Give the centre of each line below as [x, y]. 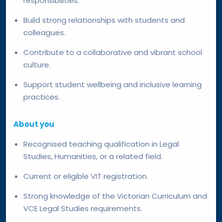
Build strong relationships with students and [104, 20]
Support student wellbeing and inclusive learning [112, 84]
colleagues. [44, 32]
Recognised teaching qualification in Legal [101, 144]
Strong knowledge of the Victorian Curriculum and [115, 196]
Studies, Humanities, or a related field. [93, 156]
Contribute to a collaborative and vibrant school [113, 52]
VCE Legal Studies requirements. [83, 208]
